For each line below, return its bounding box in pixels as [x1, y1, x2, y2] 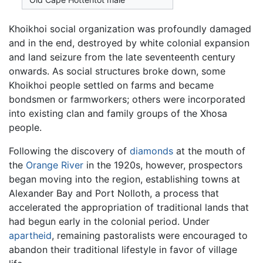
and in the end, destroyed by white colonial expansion [9, 37, 249, 49]
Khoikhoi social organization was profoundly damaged [9, 23, 251, 35]
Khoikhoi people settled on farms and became [9, 79, 214, 92]
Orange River [26, 159, 83, 171]
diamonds [130, 145, 173, 157]
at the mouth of [173, 145, 245, 157]
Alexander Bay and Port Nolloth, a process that [9, 187, 219, 200]
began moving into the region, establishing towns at [9, 173, 240, 186]
